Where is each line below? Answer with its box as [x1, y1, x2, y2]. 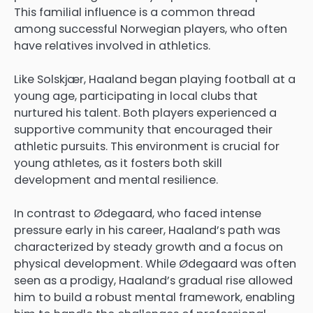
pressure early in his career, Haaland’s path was [14, 222, 280, 239]
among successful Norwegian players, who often [14, 21, 287, 38]
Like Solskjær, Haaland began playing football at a [14, 71, 296, 88]
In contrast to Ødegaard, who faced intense [14, 205, 261, 222]
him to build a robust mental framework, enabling [14, 289, 295, 306]
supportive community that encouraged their [14, 122, 272, 138]
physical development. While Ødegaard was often [14, 256, 296, 272]
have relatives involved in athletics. [14, 38, 210, 54]
